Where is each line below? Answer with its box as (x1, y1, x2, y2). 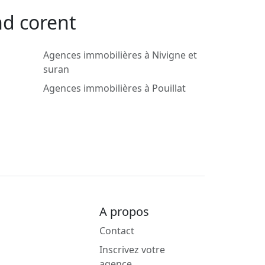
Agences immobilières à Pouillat (43, 82, 186, 95)
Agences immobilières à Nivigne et (43, 49, 197, 62)
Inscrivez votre (99, 243, 165, 257)
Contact (99, 224, 134, 238)
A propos (99, 203, 149, 220)
